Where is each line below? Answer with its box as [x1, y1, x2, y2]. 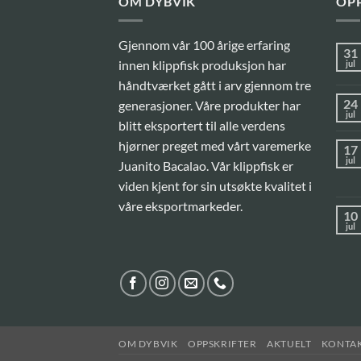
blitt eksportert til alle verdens [118, 118, 285, 134]
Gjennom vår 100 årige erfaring [118, 37, 290, 53]
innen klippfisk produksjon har [118, 57, 286, 73]
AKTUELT [267, 338, 312, 351]
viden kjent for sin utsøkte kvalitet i [118, 178, 312, 194]
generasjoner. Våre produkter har [118, 98, 301, 114]
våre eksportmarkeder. [118, 198, 243, 214]
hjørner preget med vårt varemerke [118, 138, 311, 154]
